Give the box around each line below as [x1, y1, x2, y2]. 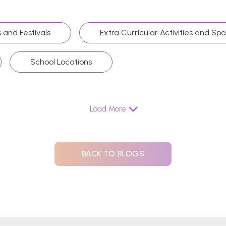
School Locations [30, 57, 92, 67]
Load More [90, 104, 126, 114]
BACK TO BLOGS [82, 149, 144, 159]
